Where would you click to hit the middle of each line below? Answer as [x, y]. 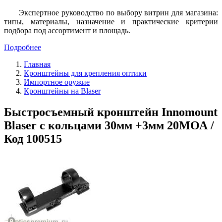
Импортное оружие [57, 82]
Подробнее [23, 47]
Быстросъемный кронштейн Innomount [111, 112]
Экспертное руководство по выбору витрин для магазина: [118, 12]
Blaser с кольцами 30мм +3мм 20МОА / [109, 125]
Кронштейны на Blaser [62, 91]
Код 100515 [33, 139]
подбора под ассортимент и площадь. [67, 30]
